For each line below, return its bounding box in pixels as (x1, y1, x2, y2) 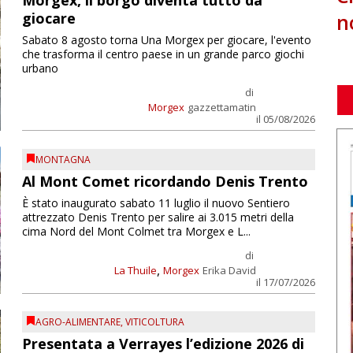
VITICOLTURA (124, 315, 184, 329)
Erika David (202, 262, 256, 277)
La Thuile (113, 262, 157, 277)
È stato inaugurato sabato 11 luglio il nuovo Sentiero (21, 195, 290, 210)
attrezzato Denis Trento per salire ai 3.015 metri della (21, 209, 294, 225)
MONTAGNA (35, 153, 91, 167)
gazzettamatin (187, 100, 256, 115)
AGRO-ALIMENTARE (35, 315, 121, 329)
